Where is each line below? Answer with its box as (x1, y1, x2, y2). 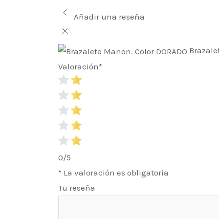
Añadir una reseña (74, 12, 145, 22)
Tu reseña (58, 182, 96, 193)
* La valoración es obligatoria (58, 167, 169, 177)
